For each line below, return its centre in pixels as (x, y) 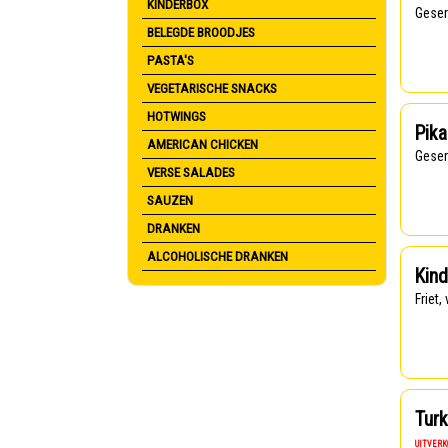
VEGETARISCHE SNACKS (212, 88)
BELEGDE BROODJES (201, 32)
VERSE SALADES (191, 172)
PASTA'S (170, 60)
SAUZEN (170, 200)
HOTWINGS (176, 116)
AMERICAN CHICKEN (202, 144)
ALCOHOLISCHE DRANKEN (217, 256)
